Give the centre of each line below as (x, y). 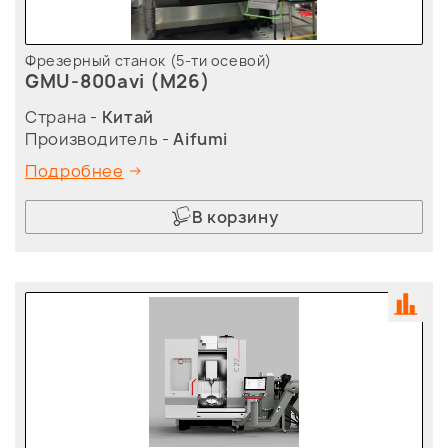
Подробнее (74, 171)
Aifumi (201, 139)
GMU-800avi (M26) (118, 82)
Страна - (63, 117)
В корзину (235, 217)
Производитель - (99, 139)
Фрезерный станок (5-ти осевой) (148, 61)
